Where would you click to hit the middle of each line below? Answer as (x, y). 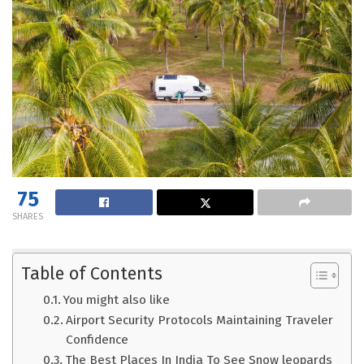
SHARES (28, 217)
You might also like (117, 300)
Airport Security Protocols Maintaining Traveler (200, 321)
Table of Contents (92, 274)
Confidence (97, 340)
